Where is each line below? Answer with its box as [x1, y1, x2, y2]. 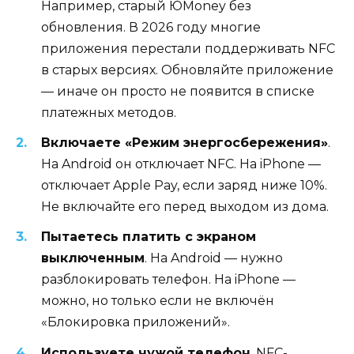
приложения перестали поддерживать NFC [41, 41, 335, 57]
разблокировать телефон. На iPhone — [41, 272, 296, 288]
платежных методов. [41, 105, 176, 121]
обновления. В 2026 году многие [41, 20, 261, 36]
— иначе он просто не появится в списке [41, 84, 314, 100]
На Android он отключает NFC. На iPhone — [41, 156, 321, 172]
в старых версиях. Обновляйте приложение [41, 62, 333, 78]
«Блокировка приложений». [41, 314, 230, 330]
